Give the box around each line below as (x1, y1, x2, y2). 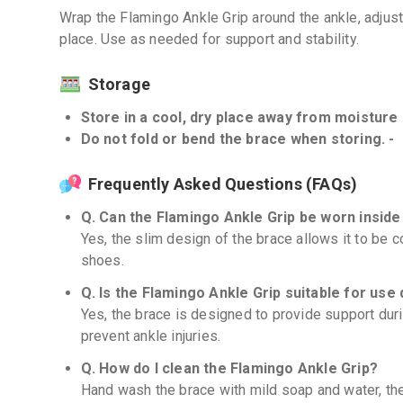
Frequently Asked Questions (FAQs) (87, 175, 358, 193)
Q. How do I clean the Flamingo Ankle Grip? (80, 360, 378, 377)
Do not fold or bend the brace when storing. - (80, 130, 395, 148)
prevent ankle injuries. (80, 327, 221, 345)
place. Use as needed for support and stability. (58, 31, 359, 48)
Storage (87, 75, 150, 94)
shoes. (80, 252, 124, 269)
